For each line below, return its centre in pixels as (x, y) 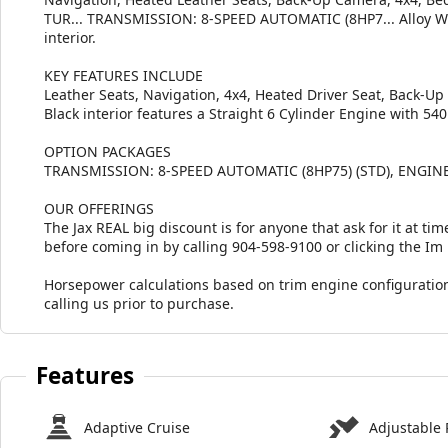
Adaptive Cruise (137, 427)
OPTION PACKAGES (107, 151)
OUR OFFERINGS (99, 208)
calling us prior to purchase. (139, 303)
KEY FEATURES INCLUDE (123, 75)
